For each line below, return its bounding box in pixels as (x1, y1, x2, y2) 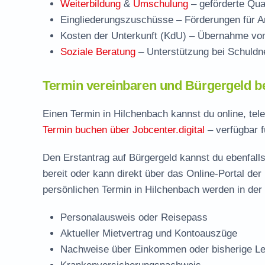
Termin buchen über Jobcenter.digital (43, 124, 205, 135)
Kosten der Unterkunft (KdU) (60, 30, 186, 41)
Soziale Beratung (60, 46, 135, 57)
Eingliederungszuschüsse (60, 14, 173, 25)
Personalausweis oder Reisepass (60, 212, 208, 223)
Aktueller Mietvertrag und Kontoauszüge (60, 228, 237, 239)
